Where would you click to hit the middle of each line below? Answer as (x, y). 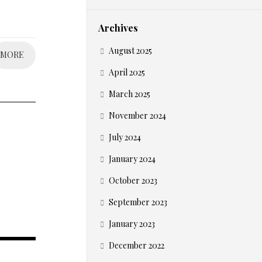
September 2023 (138, 202)
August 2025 (130, 51)
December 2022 (137, 245)
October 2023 (133, 180)
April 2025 (127, 72)
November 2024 (137, 116)
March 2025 (130, 94)
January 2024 (132, 159)
